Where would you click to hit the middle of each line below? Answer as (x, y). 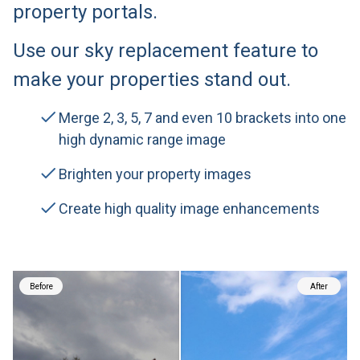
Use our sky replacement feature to (166, 51)
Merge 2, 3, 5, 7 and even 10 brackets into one (202, 118)
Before (41, 286)
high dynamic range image (142, 140)
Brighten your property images (155, 174)
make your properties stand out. (152, 80)
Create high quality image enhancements (189, 209)
